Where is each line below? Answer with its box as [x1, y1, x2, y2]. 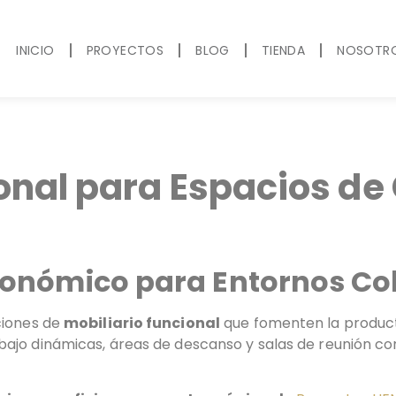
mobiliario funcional [64, 312, 220, 333]
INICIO [16, 41, 55, 59]
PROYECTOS [86, 41, 164, 59]
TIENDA [261, 41, 306, 59]
